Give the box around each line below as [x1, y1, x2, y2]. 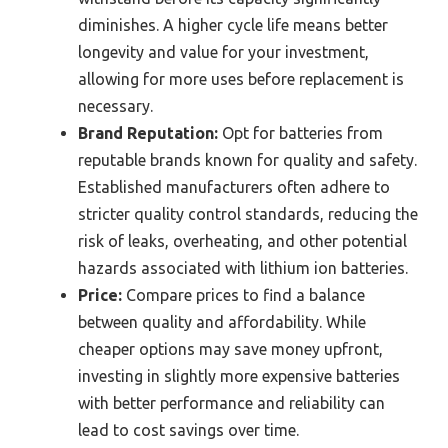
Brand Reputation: [78, 124, 218, 143]
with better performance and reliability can [78, 394, 385, 413]
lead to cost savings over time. [78, 421, 299, 440]
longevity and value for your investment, [78, 43, 369, 62]
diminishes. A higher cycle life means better [78, 16, 388, 35]
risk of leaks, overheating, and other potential [78, 232, 407, 251]
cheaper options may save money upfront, [78, 340, 383, 359]
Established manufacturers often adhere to [78, 178, 390, 197]
